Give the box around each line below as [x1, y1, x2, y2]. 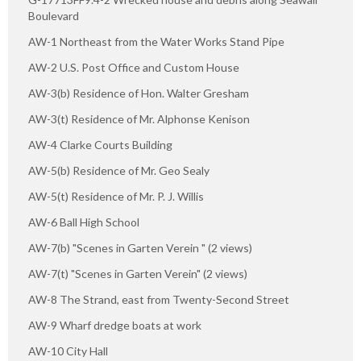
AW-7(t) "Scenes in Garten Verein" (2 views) [28, 267, 247, 281]
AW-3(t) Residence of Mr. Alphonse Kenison [28, 112, 250, 127]
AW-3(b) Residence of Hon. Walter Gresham [28, 86, 249, 101]
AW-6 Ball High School [28, 215, 139, 230]
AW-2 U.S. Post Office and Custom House [28, 60, 239, 75]
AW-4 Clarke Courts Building [28, 138, 172, 152]
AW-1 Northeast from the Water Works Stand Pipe [28, 35, 284, 49]
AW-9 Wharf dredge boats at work [28, 318, 201, 333]
